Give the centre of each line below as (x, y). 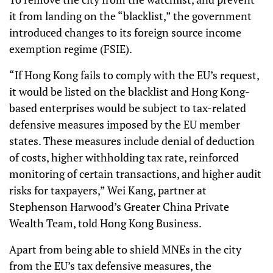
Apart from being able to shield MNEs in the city (125, 249)
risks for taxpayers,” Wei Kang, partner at (108, 190)
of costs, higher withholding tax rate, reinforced (124, 157)
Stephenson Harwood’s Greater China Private (119, 207)
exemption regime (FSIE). (72, 49)
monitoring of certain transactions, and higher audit (135, 174)
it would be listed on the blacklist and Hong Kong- (129, 91)
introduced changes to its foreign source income (125, 32)
